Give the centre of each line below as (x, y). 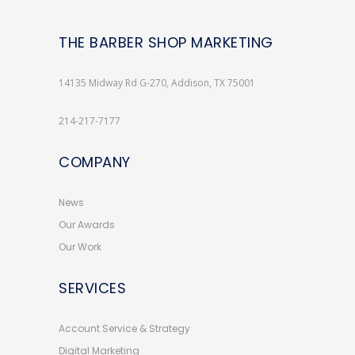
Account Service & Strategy (124, 328)
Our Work (80, 247)
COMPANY (95, 162)
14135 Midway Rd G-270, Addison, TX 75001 (157, 83)
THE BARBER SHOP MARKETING (166, 42)
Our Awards (87, 225)
